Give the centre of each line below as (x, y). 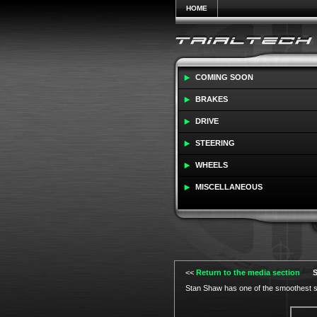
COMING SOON (224, 77)
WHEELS (211, 165)
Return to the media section (248, 272)
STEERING (215, 143)
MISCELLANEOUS (229, 187)
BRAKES (211, 99)
